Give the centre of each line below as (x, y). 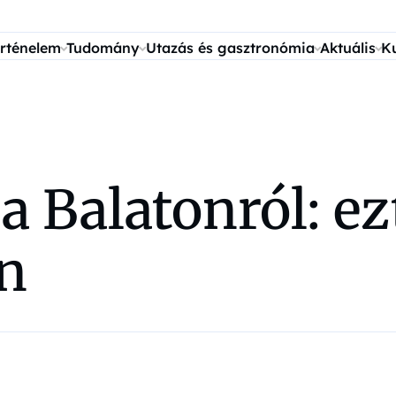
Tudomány (103, 48)
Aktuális (347, 48)
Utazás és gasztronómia (230, 48)
